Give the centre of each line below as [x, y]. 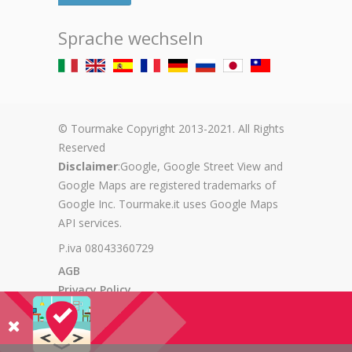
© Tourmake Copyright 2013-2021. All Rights [171, 129]
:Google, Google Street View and [200, 167]
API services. [90, 223]
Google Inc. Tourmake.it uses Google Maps [168, 204]
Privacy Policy [95, 290]
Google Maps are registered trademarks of [167, 185]
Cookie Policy [94, 309]
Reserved [82, 148]
